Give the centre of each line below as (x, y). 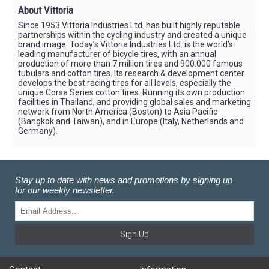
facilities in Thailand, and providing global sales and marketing (134, 102)
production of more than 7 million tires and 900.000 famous (130, 63)
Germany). (38, 131)
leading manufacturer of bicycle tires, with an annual (117, 54)
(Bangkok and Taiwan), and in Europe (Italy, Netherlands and (131, 121)
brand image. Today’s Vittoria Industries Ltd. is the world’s (125, 44)
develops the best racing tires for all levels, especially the (125, 83)
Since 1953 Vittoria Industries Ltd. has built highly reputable (129, 25)
